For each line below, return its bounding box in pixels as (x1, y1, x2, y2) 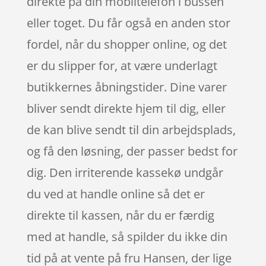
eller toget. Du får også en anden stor (26, 14, 230, 31)
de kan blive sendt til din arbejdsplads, (26, 121, 236, 138)
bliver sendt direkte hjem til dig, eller (26, 100, 226, 116)
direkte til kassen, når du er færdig (26, 207, 214, 223)
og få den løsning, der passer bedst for (26, 142, 237, 159)
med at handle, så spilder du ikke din (26, 228, 227, 245)
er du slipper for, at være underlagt (26, 57, 217, 74)
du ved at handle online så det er (26, 185, 205, 202)
